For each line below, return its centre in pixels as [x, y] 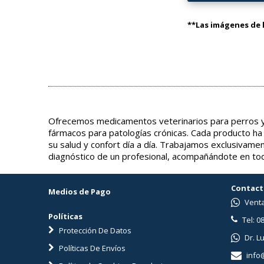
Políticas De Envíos [91, 248]
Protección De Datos [94, 230]
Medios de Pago [80, 192]
